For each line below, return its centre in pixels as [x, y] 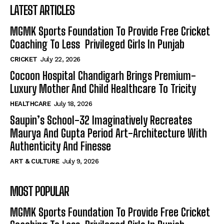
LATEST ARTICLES [42, 10]
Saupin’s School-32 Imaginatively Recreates [101, 120]
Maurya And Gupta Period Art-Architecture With [108, 133]
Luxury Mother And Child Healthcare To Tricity [103, 89]
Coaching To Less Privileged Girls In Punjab [97, 44]
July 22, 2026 [60, 59]
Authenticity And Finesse [60, 146]
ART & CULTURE [35, 161]
